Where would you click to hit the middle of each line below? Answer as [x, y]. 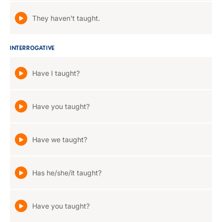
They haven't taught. [66, 18]
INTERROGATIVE [32, 49]
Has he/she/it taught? [67, 173]
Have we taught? [60, 139]
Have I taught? [56, 73]
